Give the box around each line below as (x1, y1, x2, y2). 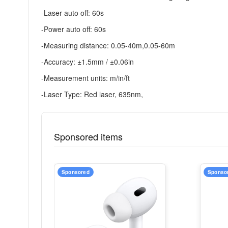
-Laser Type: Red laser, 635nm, (41, 89, 143, 99)
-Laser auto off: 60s (41, 8, 104, 18)
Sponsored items (54, 130, 123, 143)
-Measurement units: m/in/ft (41, 73, 130, 83)
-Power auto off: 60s (41, 24, 106, 34)
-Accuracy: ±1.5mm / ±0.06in (41, 56, 134, 67)
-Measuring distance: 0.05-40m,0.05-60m (41, 40, 175, 50)
